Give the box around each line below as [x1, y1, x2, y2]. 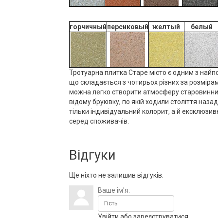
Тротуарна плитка [69, 68, 127, 76]
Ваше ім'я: [97, 186, 130, 194]
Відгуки [69, 147, 115, 163]
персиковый [107, 22, 148, 31]
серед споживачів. [69, 117, 129, 125]
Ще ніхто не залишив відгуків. [69, 171, 163, 179]
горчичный [69, 22, 107, 31]
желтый [152, 22, 180, 31]
